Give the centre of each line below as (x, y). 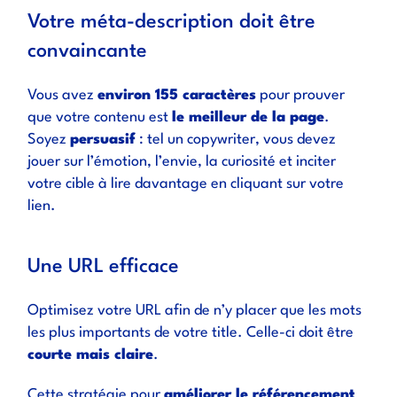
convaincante (88, 51)
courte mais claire (91, 355)
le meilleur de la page (249, 117)
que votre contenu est (100, 117)
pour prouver (301, 95)
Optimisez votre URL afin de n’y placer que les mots (195, 311)
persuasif (103, 140)
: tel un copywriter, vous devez (236, 140)
